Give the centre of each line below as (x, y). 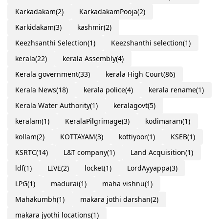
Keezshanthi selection (147, 43)
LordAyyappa (148, 168)
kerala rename (172, 89)
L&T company (85, 152)
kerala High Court (134, 74)
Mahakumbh (36, 199)
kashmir (90, 27)
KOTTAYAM (78, 136)
